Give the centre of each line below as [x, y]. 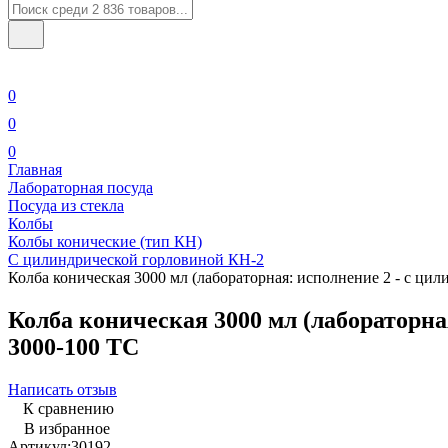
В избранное [67, 428]
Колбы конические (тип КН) [105, 241]
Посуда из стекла [66, 205]
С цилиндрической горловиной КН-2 [136, 259]
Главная [35, 169]
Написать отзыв [62, 389]
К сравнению [68, 408]
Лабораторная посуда [80, 187]
